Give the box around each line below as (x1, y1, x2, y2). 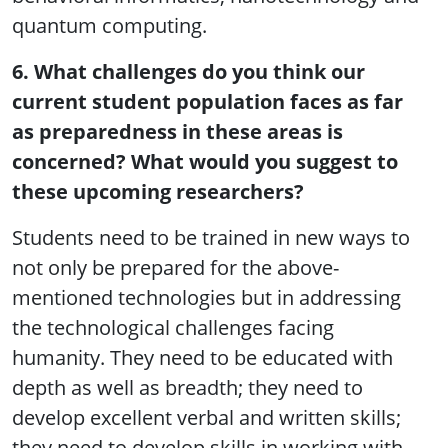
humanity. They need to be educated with (12, 344, 393, 372)
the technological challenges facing (12, 314, 334, 342)
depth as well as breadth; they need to (12, 374, 363, 402)
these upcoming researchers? (12, 178, 304, 206)
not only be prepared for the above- (12, 254, 339, 282)
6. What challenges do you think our (12, 58, 365, 86)
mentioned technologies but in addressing (12, 284, 401, 312)
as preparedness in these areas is (12, 118, 343, 146)
